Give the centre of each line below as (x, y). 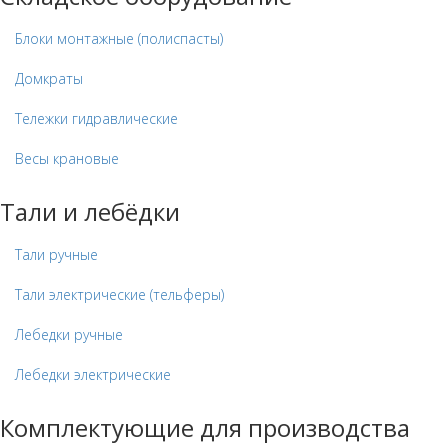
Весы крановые (67, 159)
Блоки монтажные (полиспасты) (119, 39)
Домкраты (49, 79)
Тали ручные (56, 255)
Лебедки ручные (69, 335)
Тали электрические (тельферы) (119, 295)
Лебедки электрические (93, 375)
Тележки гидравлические (96, 119)
